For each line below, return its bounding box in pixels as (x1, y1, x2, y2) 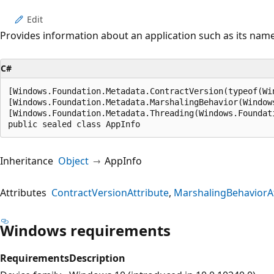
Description (69, 251, 125, 265)
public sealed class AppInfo (8, 119, 140, 129)
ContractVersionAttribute (51, 185, 169, 199)
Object (58, 154, 89, 168)
